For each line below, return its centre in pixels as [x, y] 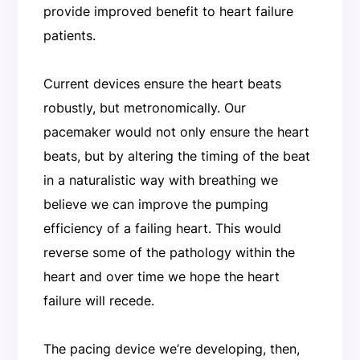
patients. [69, 35]
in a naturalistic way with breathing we [160, 180]
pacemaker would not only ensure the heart [176, 131]
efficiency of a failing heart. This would [162, 228]
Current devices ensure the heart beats [162, 83]
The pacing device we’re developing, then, [171, 348]
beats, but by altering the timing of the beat [176, 155]
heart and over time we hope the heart [161, 276]
